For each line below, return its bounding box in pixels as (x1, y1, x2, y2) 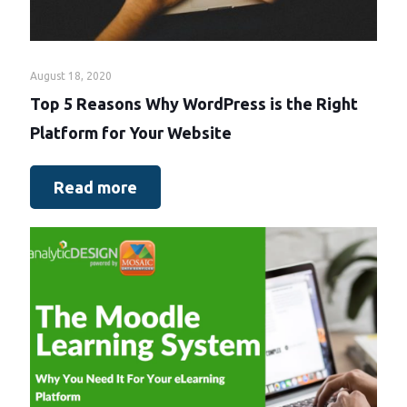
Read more (54, 177, 137, 196)
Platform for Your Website (30, 123, 232, 142)
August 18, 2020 (30, 69, 112, 82)
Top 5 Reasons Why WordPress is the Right (30, 94, 358, 113)
